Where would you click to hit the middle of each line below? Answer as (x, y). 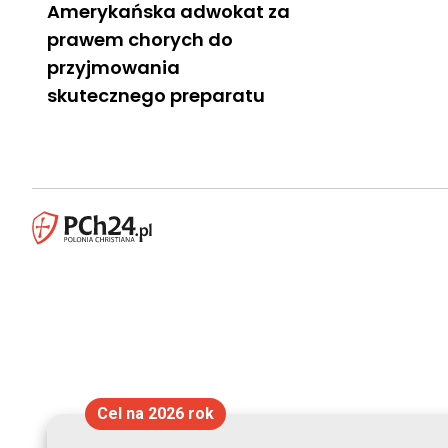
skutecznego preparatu (156, 95)
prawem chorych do (140, 39)
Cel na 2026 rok (155, 413)
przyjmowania (113, 67)
